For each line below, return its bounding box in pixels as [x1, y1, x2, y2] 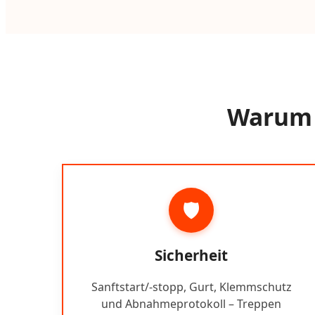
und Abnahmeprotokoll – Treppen [101, 295, 281, 311]
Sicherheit [155, 245, 228, 265]
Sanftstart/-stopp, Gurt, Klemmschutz [91, 278, 292, 295]
